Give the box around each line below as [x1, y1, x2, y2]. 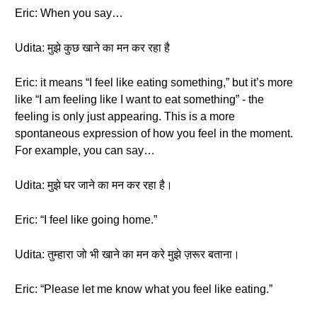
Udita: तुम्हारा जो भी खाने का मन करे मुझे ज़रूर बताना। [15, 248, 240, 260]
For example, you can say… [15, 144, 155, 156]
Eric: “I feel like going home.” [15, 214, 157, 226]
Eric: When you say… [15, 7, 123, 19]
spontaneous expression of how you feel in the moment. [15, 127, 293, 139]
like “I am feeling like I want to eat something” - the [15, 93, 264, 105]
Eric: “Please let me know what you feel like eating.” [15, 283, 272, 295]
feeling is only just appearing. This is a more [15, 110, 235, 122]
